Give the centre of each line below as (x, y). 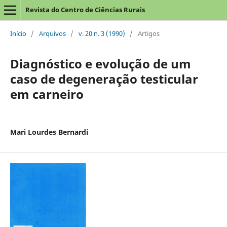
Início (18, 33)
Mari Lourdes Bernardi (49, 132)
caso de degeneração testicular (104, 79)
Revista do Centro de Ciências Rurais (85, 10)
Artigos (148, 33)
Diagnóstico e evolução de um (100, 63)
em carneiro (47, 94)
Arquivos (52, 33)
